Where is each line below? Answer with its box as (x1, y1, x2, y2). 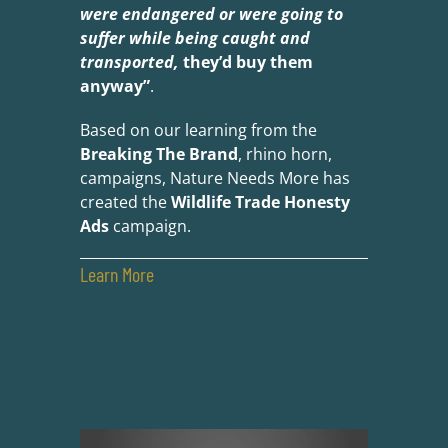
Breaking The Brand (79, 143, 238, 166)
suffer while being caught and (79, 27, 310, 50)
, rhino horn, (237, 143, 332, 166)
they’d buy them (178, 51, 313, 74)
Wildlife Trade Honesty (170, 191, 350, 214)
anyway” (79, 75, 150, 98)
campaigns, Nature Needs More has (79, 167, 350, 190)
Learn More (79, 262, 154, 287)
